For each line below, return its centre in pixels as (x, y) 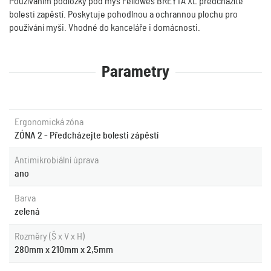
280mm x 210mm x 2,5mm (64, 250)
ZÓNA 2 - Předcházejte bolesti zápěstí (87, 135)
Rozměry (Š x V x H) (50, 237)
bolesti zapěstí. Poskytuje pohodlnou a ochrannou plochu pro (123, 15)
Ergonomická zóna (49, 122)
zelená (27, 212)
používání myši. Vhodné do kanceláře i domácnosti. (105, 28)
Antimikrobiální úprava (57, 160)
